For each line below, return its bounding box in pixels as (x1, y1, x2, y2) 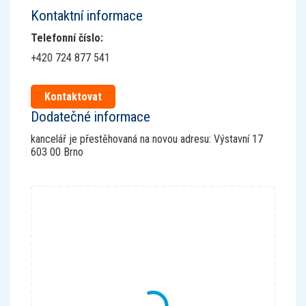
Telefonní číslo (31, 31, 100, 44)
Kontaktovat (44, 90, 102, 103)
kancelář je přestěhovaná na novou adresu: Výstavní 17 (31, 133, 263, 145)
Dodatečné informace (31, 109, 150, 125)
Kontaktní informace (31, 8, 143, 24)
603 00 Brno (31, 145, 83, 158)
